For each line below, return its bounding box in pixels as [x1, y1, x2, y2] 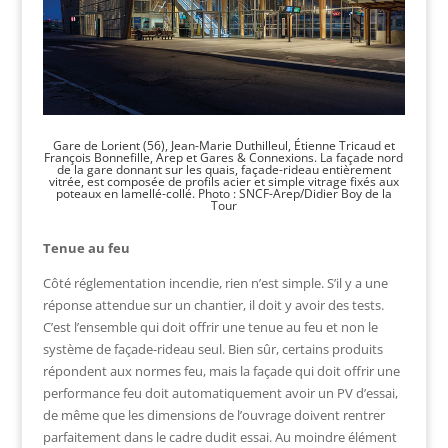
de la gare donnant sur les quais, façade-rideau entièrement [56, 161, 391, 179]
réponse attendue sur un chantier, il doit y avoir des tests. [42, 296, 384, 315]
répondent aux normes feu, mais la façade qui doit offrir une [42, 362, 400, 381]
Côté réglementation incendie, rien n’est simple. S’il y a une [42, 274, 388, 293]
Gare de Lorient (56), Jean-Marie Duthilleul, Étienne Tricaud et [52, 137, 395, 155]
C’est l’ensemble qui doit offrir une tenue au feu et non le [42, 318, 378, 337]
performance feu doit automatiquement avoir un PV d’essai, [42, 384, 398, 403]
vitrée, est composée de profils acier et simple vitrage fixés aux [48, 173, 399, 191]
